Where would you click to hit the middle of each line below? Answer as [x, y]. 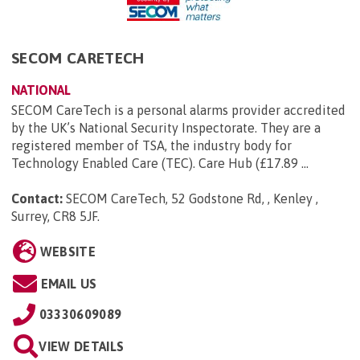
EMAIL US [69, 283]
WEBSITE [67, 251]
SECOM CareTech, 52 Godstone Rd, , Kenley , [192, 198]
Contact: [37, 198]
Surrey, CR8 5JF [54, 216]
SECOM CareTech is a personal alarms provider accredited [178, 110]
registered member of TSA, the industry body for [151, 145]
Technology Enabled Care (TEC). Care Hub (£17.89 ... [160, 163]
